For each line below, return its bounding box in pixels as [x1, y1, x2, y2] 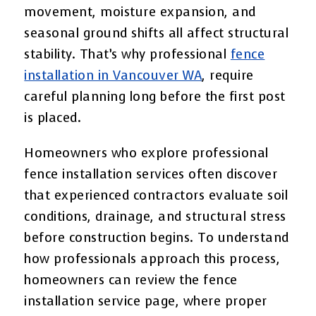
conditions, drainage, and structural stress [24, 207, 286, 225]
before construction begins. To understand [24, 229, 289, 246]
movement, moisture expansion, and [24, 3, 256, 20]
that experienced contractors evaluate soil [24, 186, 288, 204]
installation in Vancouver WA [24, 66, 202, 84]
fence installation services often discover [24, 165, 278, 183]
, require [202, 66, 254, 84]
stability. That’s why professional [24, 45, 231, 63]
